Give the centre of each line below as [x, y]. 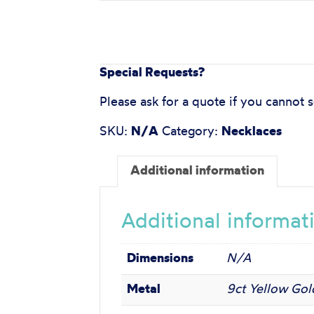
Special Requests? [152, 73]
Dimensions [160, 259]
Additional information [197, 171]
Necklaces [252, 132]
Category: [192, 132]
